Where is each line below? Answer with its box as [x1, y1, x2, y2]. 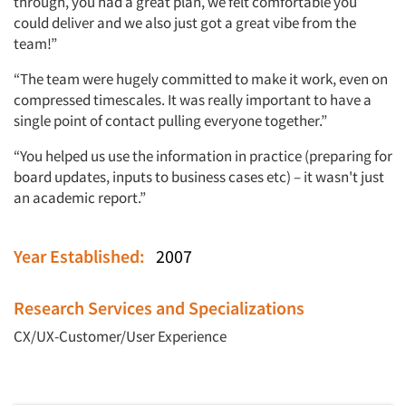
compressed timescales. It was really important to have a [14, 90, 372, 111]
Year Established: [14, 245, 156, 268]
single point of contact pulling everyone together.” [14, 111, 327, 131]
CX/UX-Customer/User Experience [14, 326, 227, 347]
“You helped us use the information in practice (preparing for [14, 146, 392, 167]
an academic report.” [14, 188, 146, 208]
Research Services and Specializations [14, 296, 304, 320]
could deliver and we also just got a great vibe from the [14, 13, 356, 34]
